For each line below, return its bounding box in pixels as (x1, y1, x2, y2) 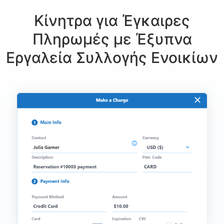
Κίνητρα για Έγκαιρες (34, 11, 190, 30)
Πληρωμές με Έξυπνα (32, 30, 192, 49)
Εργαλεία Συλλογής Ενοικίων (6, 48, 218, 67)
